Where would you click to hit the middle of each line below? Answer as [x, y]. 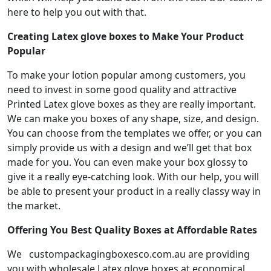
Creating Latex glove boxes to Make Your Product [126, 36]
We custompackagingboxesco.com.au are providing [129, 254]
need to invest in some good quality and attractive [122, 89]
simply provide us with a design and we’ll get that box [129, 147]
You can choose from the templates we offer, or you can [135, 133]
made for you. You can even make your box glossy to [128, 162]
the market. [34, 205]
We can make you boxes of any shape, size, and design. [133, 118]
